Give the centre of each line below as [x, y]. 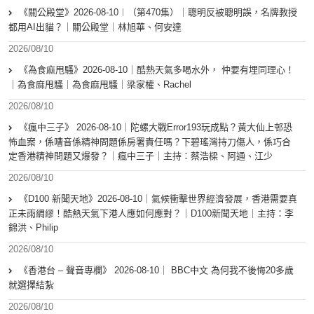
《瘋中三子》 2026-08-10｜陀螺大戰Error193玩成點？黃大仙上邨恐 [156, 128]
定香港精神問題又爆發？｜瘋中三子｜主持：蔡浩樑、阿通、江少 [141, 156]
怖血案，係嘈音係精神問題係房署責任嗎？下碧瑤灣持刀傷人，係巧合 [150, 142]
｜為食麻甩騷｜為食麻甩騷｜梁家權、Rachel [100, 85]
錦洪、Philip [33, 228]
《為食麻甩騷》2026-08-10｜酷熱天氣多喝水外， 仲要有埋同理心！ [157, 70]
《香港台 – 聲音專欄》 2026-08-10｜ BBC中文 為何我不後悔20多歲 [156, 271]
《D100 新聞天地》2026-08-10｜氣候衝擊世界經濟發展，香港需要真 [158, 199]
